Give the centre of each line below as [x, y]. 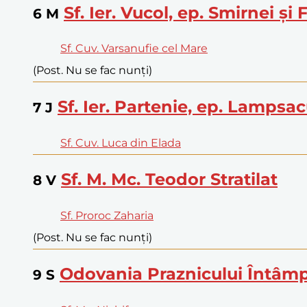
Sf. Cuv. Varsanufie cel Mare [134, 49]
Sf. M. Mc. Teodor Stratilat [169, 180]
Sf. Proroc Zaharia [107, 216]
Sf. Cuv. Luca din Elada [121, 143]
